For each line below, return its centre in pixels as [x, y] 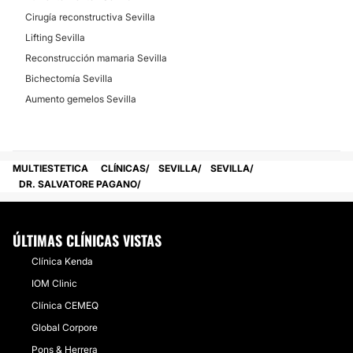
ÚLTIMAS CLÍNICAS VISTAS [87, 240]
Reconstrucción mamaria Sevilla [96, 58]
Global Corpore [65, 327]
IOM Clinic [54, 283]
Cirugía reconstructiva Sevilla [90, 17]
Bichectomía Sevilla [69, 78]
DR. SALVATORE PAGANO [78, 184]
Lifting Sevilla [55, 37]
